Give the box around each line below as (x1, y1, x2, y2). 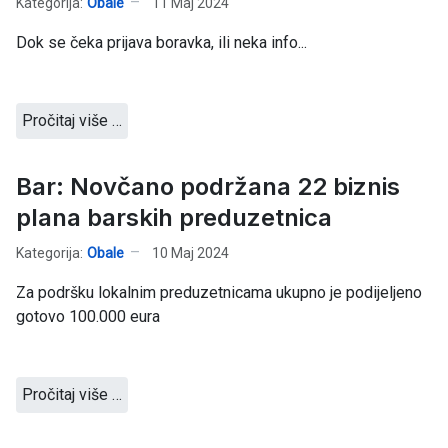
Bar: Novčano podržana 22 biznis (16, 172, 400, 202)
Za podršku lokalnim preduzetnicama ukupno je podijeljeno (16, 283, 422, 303)
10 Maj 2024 (152, 244, 229, 261)
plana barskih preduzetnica (16, 203, 332, 233)
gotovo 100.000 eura (16, 307, 160, 327)
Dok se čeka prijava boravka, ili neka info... (16, 33, 307, 53)
